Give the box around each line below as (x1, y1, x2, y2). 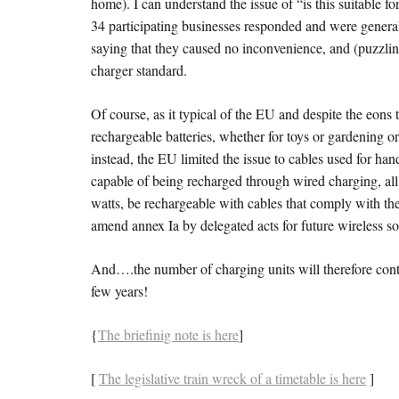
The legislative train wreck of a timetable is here (99, 369, 366, 388)
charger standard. (91, 61, 187, 80)
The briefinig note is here (98, 325, 239, 345)
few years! (91, 281, 148, 301)
